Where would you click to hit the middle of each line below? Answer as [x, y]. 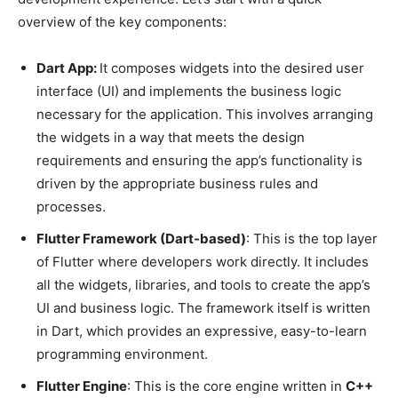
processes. [71, 206]
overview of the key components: [122, 21]
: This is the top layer [312, 238]
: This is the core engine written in [236, 386]
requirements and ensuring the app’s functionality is [199, 160]
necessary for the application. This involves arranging [205, 114]
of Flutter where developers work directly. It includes [203, 261]
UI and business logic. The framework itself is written [203, 307]
